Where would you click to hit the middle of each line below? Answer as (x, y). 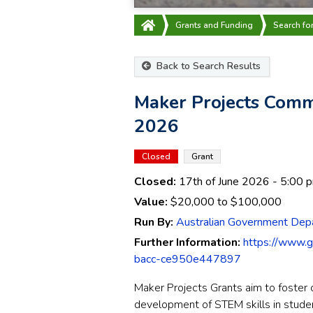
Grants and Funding (214, 25)
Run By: (155, 222)
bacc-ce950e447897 (188, 259)
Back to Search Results (207, 66)
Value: (152, 202)
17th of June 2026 (224, 181)
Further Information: (189, 242)
